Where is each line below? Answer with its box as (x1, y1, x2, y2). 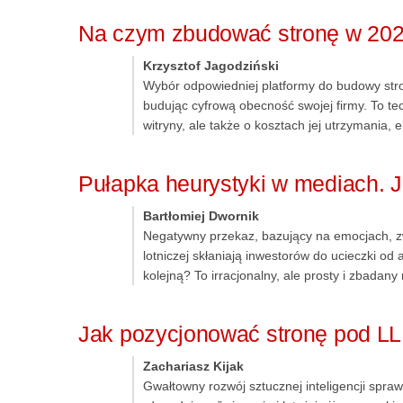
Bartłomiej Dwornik (143, 209, 259, 224)
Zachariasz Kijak (143, 359, 244, 374)
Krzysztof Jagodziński (143, 58, 279, 74)
